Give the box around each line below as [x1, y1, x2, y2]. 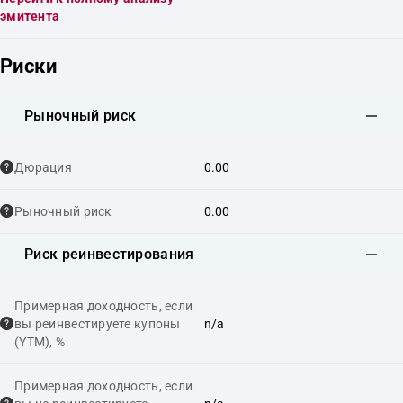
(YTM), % [14, 334, 66, 349]
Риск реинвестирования [24, 246, 194, 263]
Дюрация [14, 159, 72, 175]
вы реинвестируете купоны [14, 316, 181, 331]
